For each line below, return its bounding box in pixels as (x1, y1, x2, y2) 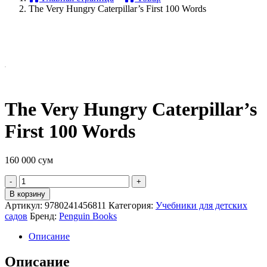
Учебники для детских (156, 200, 247, 211)
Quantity (4, 175, 37, 185)
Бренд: (30, 211, 59, 222)
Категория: (108, 200, 156, 211)
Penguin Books (59, 211, 117, 222)
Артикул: (5, 200, 45, 211)
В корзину (10, 190, 45, 199)
